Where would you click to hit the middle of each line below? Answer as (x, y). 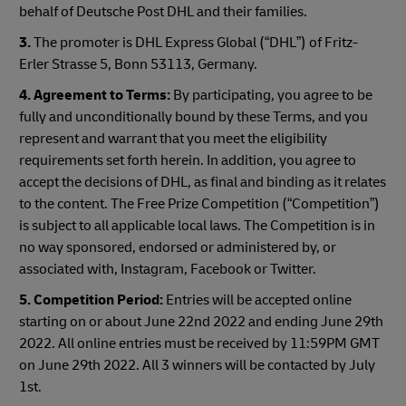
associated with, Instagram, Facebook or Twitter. (169, 269)
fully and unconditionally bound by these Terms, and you (193, 117)
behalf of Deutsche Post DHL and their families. (163, 12)
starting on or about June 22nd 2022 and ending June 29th (201, 322)
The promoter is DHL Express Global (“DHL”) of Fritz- (194, 43)
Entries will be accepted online (257, 300)
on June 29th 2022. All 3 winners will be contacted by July (197, 365)
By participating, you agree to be (271, 95)
